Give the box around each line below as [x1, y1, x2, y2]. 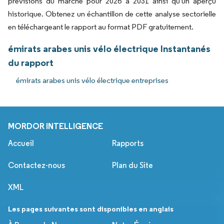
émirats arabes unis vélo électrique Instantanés [8, 42, 210, 55]
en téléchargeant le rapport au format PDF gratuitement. [8, 22, 193, 32]
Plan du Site [112, 160, 153, 170]
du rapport [8, 56, 53, 69]
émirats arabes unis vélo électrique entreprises [16, 75, 168, 85]
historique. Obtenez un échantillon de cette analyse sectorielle [8, 9, 216, 19]
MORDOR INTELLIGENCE [8, 121, 103, 131]
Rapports [112, 138, 143, 148]
